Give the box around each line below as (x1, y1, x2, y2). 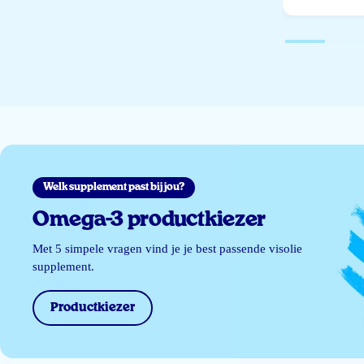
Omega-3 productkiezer (32, 210, 266, 231)
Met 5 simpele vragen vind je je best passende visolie (32, 242, 303, 256)
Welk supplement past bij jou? (43, 182, 185, 193)
